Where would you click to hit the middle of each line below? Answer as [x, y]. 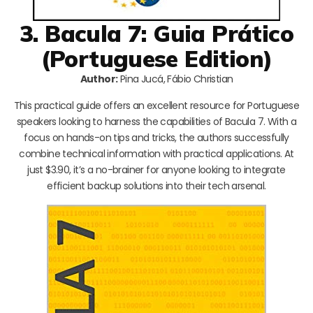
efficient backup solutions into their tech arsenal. [156, 185]
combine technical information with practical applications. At [156, 153]
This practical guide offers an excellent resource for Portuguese [156, 105]
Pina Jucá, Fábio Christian [175, 79]
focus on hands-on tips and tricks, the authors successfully [156, 137]
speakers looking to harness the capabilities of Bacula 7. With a [156, 121]
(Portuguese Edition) [156, 58]
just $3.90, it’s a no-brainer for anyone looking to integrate [156, 169]
